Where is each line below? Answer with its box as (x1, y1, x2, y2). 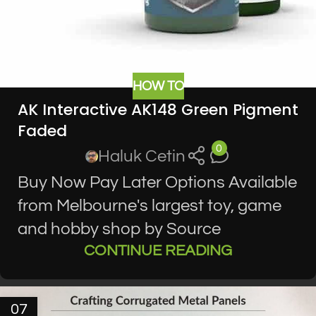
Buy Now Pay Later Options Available (18, 173, 297, 191)
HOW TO (132, 78, 184, 93)
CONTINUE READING (84, 242, 232, 259)
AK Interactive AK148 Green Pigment (18, 99, 298, 121)
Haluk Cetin (98, 147, 186, 166)
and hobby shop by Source (18, 219, 221, 238)
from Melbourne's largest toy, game (18, 196, 281, 214)
